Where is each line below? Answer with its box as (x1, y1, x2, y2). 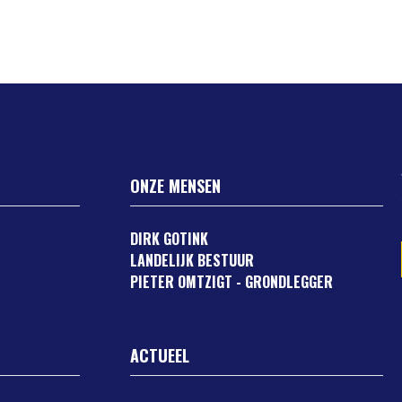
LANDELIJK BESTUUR (130, 249, 255, 271)
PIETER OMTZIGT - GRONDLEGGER (130, 271, 334, 293)
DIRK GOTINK (130, 228, 209, 249)
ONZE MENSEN (130, 174, 222, 197)
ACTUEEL (130, 344, 190, 367)
